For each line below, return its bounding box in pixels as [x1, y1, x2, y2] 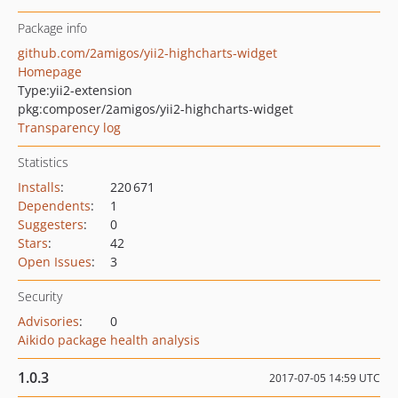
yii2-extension [50, 82, 132, 99]
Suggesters [18, 216, 84, 233]
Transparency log [18, 119, 121, 136]
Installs [18, 179, 60, 195]
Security [18, 288, 62, 305]
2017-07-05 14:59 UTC [269, 370, 380, 386]
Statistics [18, 154, 68, 171]
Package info [18, 20, 87, 36]
